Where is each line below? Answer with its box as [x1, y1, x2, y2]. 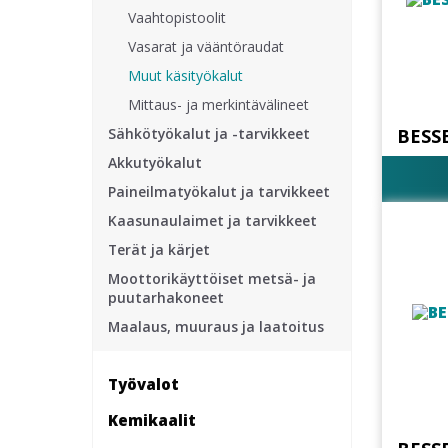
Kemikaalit [108, 409, 196, 430]
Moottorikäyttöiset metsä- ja [108, 269, 316, 288]
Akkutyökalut [108, 153, 202, 172]
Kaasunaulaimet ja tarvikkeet [108, 211, 317, 230]
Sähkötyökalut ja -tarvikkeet [108, 124, 310, 143]
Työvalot [108, 373, 179, 394]
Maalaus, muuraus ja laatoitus [108, 317, 324, 336]
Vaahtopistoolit [128, 8, 226, 27]
